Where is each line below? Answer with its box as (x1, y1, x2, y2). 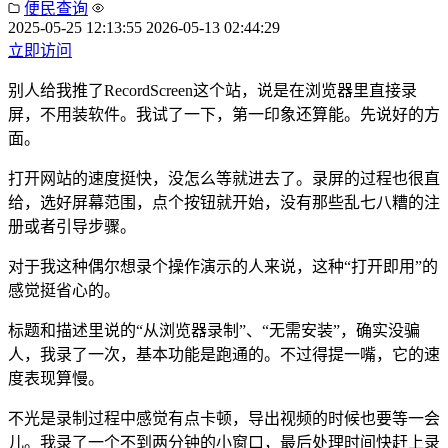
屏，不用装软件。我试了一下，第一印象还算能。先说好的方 (8, 105, 440, 123)
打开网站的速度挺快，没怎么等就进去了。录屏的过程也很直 (8, 169, 440, 187)
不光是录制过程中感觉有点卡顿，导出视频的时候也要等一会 (8, 409, 440, 427)
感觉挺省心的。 (8, 281, 120, 299)
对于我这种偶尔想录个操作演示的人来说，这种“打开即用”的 (8, 257, 438, 275)
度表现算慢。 (8, 369, 104, 387)
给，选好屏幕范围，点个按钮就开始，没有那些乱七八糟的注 (8, 193, 440, 211)
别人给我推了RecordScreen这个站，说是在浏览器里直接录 (8, 81, 417, 99)
